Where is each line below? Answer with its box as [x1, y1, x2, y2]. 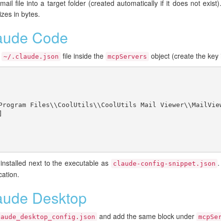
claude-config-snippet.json [112, 160, 216, 168]
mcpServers [108, 53, 147, 61]
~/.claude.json [3, 53, 59, 61]
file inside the [61, 51, 106, 61]
